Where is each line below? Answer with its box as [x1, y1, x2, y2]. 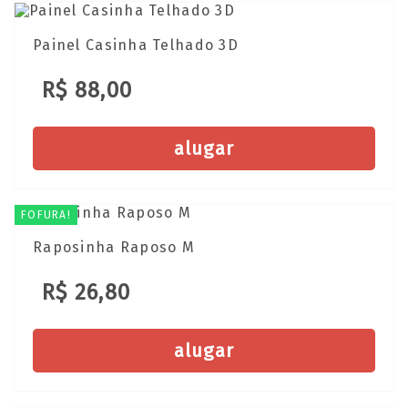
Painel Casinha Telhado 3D [33, 36, 239, 54]
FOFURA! [21, 208, 71, 221]
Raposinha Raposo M [33, 239, 196, 257]
